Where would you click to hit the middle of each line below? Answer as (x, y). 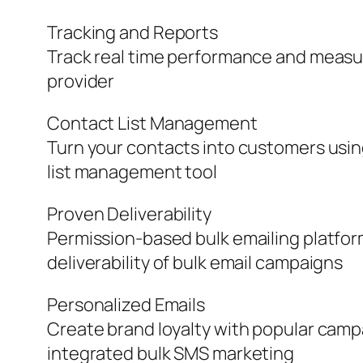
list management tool (132, 172)
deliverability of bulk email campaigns (195, 263)
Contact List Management (152, 124)
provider (81, 81)
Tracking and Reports (132, 33)
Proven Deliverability (129, 214)
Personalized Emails (126, 305)
